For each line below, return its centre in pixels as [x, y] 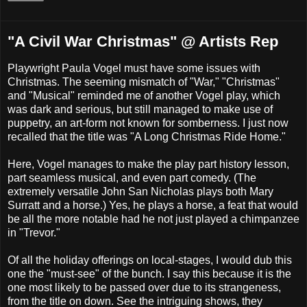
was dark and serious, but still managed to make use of [140, 109]
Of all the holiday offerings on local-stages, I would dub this [150, 260]
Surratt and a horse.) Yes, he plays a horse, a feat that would [153, 205]
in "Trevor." [34, 232]
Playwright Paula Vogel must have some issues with [134, 68]
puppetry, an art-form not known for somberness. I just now [148, 123]
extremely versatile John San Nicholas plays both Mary [140, 191]
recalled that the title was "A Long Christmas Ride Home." [147, 136]
